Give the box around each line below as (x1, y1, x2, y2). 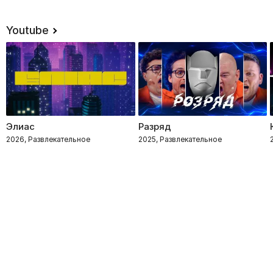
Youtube (6, 23, 49, 37)
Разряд (138, 120, 171, 132)
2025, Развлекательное (138, 134, 222, 144)
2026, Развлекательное (6, 134, 90, 144)
